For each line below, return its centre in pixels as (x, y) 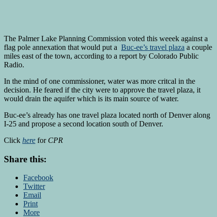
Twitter (34, 186)
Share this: (25, 159)
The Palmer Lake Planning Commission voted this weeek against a (106, 38)
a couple (198, 47)
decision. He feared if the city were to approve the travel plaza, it (102, 90)
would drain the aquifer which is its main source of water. (91, 98)
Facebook (38, 178)
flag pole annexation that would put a (62, 47)
